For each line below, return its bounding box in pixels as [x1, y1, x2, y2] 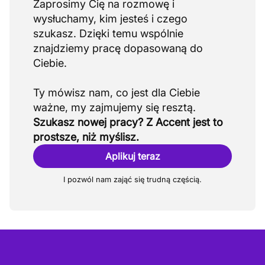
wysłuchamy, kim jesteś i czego [33, 12, 188, 25]
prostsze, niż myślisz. [33, 131, 139, 143]
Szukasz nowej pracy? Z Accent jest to [33, 116, 223, 128]
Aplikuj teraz [105, 150, 160, 162]
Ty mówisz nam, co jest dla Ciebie [33, 86, 200, 99]
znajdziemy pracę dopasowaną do [33, 42, 203, 54]
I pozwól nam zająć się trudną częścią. [63, 175, 202, 184]
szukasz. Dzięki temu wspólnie [33, 27, 183, 40]
